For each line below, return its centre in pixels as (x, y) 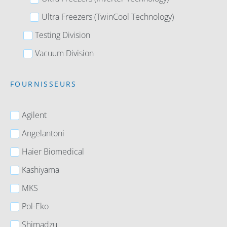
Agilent (34, 115)
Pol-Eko (35, 206)
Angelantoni (43, 133)
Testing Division (63, 35)
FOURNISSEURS (44, 84)
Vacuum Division (64, 53)
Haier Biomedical (53, 152)
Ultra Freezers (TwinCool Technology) (107, 17)
